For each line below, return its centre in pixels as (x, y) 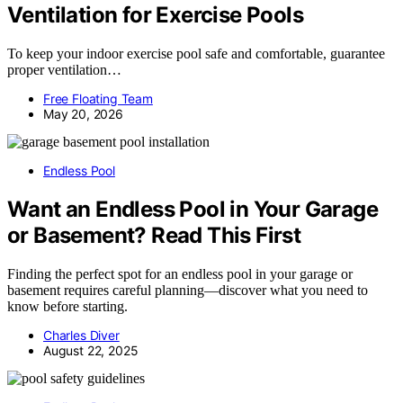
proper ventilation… (64, 69)
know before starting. (67, 306)
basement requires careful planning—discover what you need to (188, 290)
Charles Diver (81, 335)
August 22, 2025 (91, 350)
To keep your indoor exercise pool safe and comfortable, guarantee (196, 53)
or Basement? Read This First (154, 235)
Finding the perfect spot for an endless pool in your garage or (180, 273)
